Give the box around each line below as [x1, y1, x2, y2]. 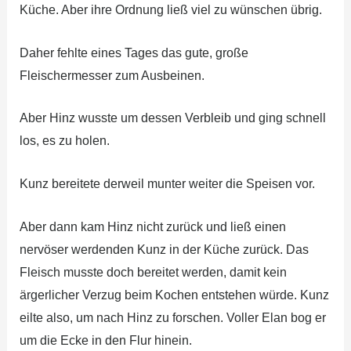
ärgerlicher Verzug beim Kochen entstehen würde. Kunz [19, 288, 329, 302]
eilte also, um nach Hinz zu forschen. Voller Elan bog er [19, 310, 326, 324]
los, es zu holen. [19, 134, 110, 148]
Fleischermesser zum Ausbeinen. [19, 68, 204, 82]
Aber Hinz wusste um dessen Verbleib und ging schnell [19, 111, 326, 125]
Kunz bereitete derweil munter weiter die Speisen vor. [19, 176, 315, 190]
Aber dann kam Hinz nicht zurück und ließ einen [19, 219, 286, 233]
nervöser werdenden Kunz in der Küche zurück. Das [19, 242, 309, 256]
